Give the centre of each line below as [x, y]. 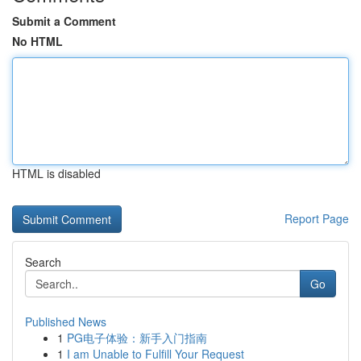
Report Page [317, 218]
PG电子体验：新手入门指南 [137, 338]
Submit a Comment [64, 21]
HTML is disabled [56, 173]
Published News [66, 322]
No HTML [37, 41]
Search [43, 262]
